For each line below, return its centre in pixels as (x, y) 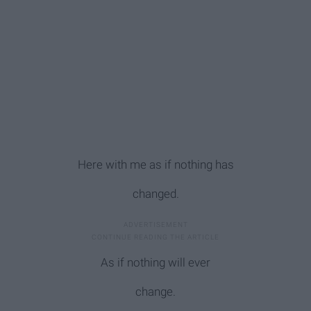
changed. (155, 193)
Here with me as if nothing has (155, 164)
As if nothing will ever (155, 262)
